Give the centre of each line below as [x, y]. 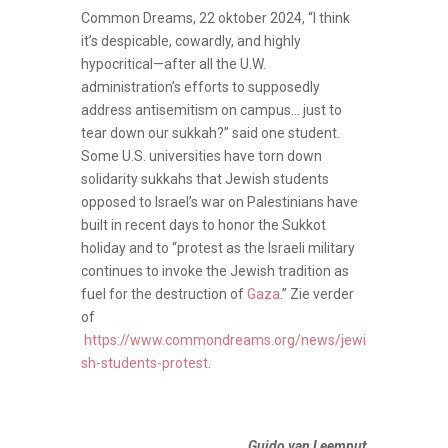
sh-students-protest [144, 362]
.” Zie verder [316, 293]
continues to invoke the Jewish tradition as [214, 270]
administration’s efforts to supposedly [200, 86]
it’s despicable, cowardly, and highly [190, 40]
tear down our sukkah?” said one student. [210, 132]
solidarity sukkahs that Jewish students [204, 178]
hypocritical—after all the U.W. [173, 63]
